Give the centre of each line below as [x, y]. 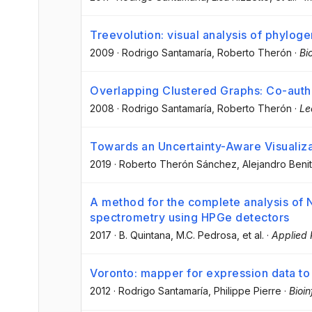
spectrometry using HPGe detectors [190, 218]
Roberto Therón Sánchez [178, 164]
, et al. [250, 235]
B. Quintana [145, 235]
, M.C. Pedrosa [204, 235]
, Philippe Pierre [245, 291]
